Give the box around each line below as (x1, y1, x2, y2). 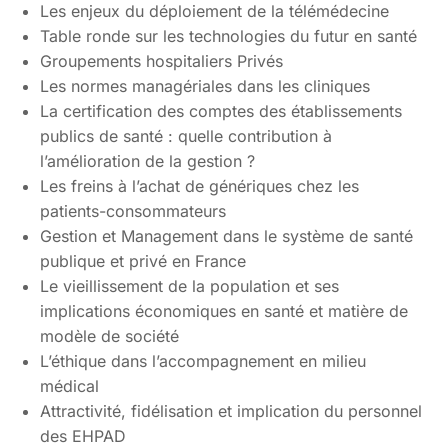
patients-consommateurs (40, 201, 226, 222)
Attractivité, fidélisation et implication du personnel (40, 401, 422, 422)
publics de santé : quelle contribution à (40, 126, 332, 147)
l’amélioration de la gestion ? (40, 151, 255, 172)
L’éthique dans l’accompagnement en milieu (40, 351, 366, 372)
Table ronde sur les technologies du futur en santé (40, 26, 417, 47)
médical (40, 376, 99, 397)
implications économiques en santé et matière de (40, 301, 408, 322)
